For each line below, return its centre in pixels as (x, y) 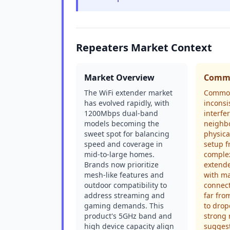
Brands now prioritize (121, 165)
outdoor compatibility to (126, 185)
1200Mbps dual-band (121, 113)
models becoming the (122, 123)
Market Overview (119, 78)
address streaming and (124, 195)
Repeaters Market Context (144, 47)
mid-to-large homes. (119, 154)
